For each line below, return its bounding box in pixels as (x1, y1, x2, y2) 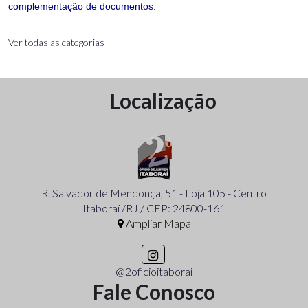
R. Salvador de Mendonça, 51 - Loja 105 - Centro (41, 186, 267, 199)
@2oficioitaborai (115, 265, 192, 278)
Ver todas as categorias (8, 36, 104, 48)
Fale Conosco (93, 279, 215, 304)
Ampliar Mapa (123, 217, 191, 230)
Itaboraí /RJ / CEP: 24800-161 (82, 201, 225, 214)
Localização (110, 88, 217, 113)
